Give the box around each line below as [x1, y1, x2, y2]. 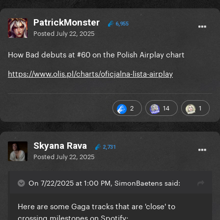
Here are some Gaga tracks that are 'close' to [18, 199, 175, 212]
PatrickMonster [33, 17, 100, 28]
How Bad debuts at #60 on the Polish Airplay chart [8, 48, 185, 60]
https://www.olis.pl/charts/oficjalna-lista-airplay [8, 67, 173, 79]
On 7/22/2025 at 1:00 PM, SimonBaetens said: [28, 177, 180, 188]
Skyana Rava [33, 140, 87, 152]
